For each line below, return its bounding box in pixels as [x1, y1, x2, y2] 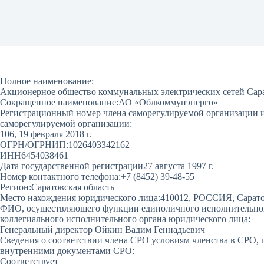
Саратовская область [31, 182, 114, 192]
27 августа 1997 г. [143, 161, 214, 171]
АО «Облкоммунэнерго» [118, 97, 218, 107]
